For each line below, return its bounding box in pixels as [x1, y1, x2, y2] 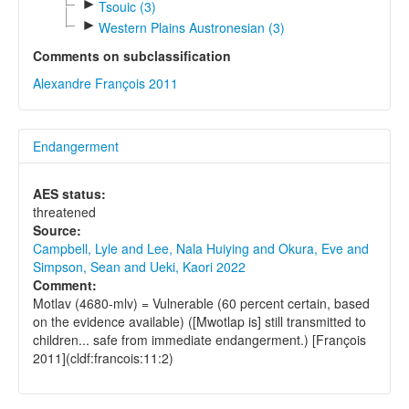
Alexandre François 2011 [33, 74, 178, 93]
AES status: [33, 184, 106, 204]
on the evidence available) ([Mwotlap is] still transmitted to [33, 312, 366, 331]
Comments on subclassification [33, 47, 231, 66]
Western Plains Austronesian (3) [98, 18, 285, 37]
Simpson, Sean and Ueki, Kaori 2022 [33, 257, 246, 277]
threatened [33, 203, 96, 222]
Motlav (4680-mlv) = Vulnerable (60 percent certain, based [33, 294, 370, 313]
